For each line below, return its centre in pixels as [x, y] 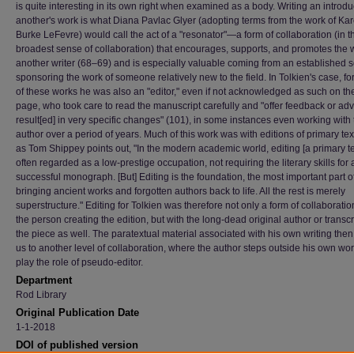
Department [44, 280]
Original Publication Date [77, 313]
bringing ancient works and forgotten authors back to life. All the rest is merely [181, 191]
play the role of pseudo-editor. [79, 262]
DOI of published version [77, 345]
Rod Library [41, 295]
